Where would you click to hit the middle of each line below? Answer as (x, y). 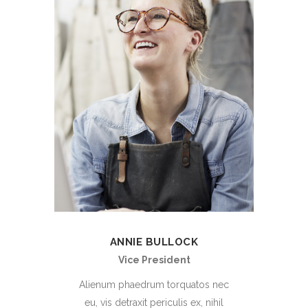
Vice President (154, 260)
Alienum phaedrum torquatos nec (154, 285)
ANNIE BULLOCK (154, 242)
